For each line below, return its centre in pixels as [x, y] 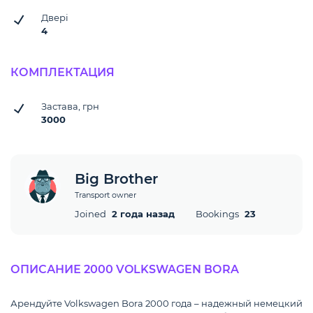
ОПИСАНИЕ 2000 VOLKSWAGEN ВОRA [125, 269]
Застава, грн [70, 106]
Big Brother [116, 179]
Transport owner [105, 195]
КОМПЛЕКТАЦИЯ [63, 72]
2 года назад [143, 214]
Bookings [218, 214]
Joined [92, 214]
